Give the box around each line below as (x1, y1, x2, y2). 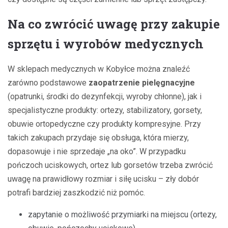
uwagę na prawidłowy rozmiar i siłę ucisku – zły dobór (8, 174, 199, 184)
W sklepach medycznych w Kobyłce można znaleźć (8, 64, 190, 74)
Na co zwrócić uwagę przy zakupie (8, 15, 220, 32)
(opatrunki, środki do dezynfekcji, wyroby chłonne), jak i (8, 91, 202, 101)
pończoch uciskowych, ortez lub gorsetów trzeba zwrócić (8, 160, 213, 170)
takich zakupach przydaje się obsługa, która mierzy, (8, 132, 189, 142)
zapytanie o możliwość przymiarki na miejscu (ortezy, (28, 209, 217, 219)
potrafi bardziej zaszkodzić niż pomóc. (8, 187, 145, 197)
